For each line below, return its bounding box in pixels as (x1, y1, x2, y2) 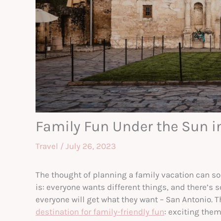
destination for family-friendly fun (36, 207, 164, 217)
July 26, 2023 (66, 141, 116, 151)
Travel (36, 141, 58, 151)
